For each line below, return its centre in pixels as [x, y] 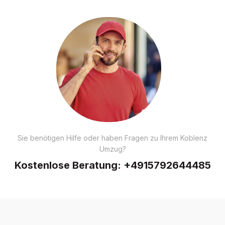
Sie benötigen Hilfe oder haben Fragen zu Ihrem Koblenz [113, 138]
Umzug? [113, 149]
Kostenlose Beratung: [69, 165]
